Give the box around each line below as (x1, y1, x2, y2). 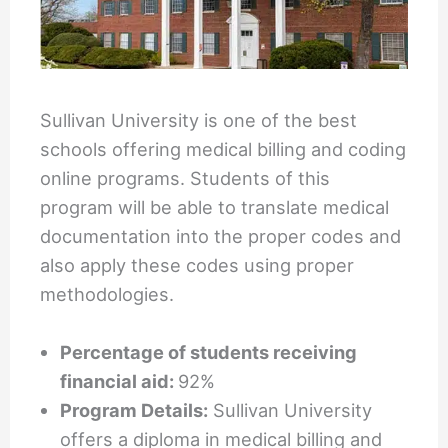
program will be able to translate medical (40, 195, 390, 218)
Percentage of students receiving (60, 341, 358, 364)
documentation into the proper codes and (40, 224, 402, 247)
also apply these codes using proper (40, 253, 355, 276)
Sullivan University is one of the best (40, 108, 358, 131)
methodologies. (40, 282, 175, 305)
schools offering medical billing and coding (40, 137, 407, 160)
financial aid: (60, 370, 179, 393)
